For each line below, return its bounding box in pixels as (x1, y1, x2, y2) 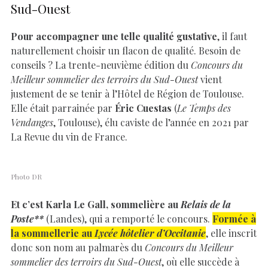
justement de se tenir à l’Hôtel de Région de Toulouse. (11, 87, 244, 100)
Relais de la (181, 197, 231, 211)
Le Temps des (177, 101, 231, 114)
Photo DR (11, 172, 42, 181)
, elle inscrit (206, 226, 257, 239)
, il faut (217, 29, 247, 42)
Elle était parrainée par (11, 101, 115, 114)
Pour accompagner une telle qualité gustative (11, 29, 217, 42)
